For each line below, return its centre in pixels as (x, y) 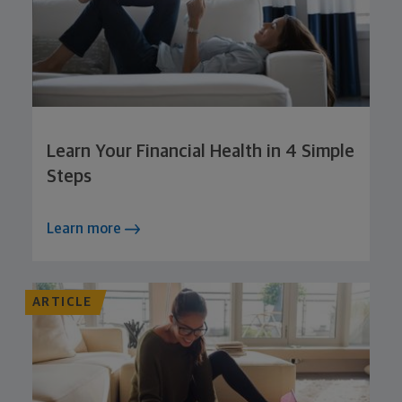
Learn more (86, 228)
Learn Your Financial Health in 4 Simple (201, 151)
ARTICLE (62, 302)
